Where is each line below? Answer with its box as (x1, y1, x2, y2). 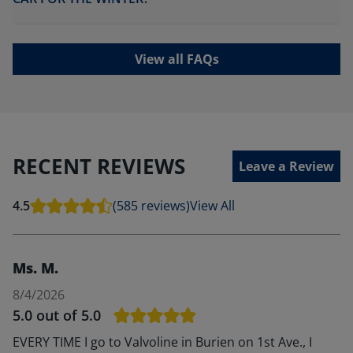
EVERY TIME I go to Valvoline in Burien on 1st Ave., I (13, 333, 312, 351)
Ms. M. (13, 258, 58, 277)
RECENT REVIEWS (13, 151, 185, 180)
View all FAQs (134, 50, 219, 68)
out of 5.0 (36, 306, 101, 325)
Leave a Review (239, 158, 334, 175)
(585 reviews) (113, 197, 190, 214)
